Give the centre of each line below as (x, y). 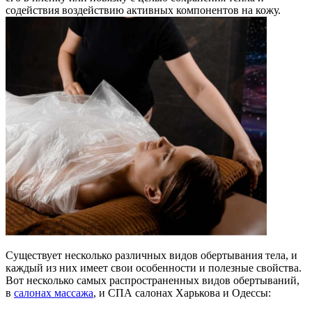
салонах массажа (54, 292)
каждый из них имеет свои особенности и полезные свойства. (154, 267)
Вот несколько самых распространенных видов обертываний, (153, 280)
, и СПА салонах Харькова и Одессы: (182, 292)
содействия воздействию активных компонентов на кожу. (143, 10)
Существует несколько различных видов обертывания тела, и (151, 255)
